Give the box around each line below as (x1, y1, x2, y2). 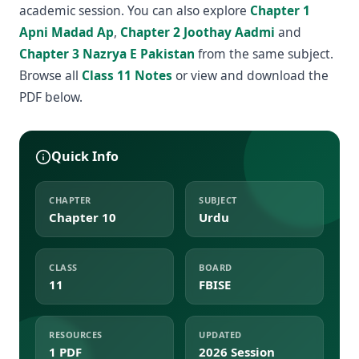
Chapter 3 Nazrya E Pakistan (19, 45, 195, 63)
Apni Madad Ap (19, 23, 114, 41)
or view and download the (172, 67, 329, 84)
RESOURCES (49, 329, 103, 341)
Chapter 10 (49, 209, 116, 225)
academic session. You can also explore (19, 2, 250, 19)
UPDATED (199, 329, 242, 341)
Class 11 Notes (82, 67, 172, 84)
